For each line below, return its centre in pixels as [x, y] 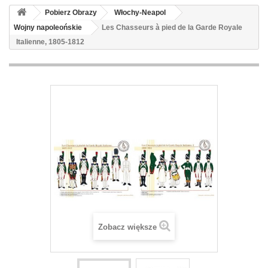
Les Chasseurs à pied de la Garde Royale [172, 28]
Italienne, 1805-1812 [50, 42]
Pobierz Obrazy [71, 13]
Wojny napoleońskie [48, 28]
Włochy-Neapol [140, 13]
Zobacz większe [127, 227]
